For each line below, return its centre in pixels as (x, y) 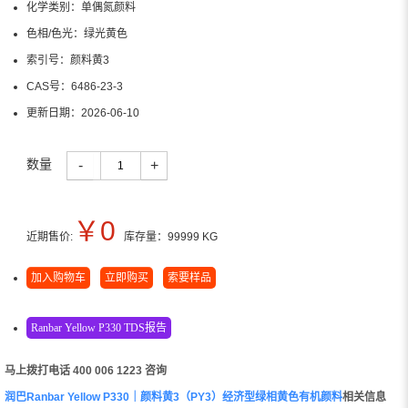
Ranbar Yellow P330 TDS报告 (99, 327)
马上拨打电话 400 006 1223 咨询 (86, 370)
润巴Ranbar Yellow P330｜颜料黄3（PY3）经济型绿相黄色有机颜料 (173, 397)
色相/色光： (55, 33)
